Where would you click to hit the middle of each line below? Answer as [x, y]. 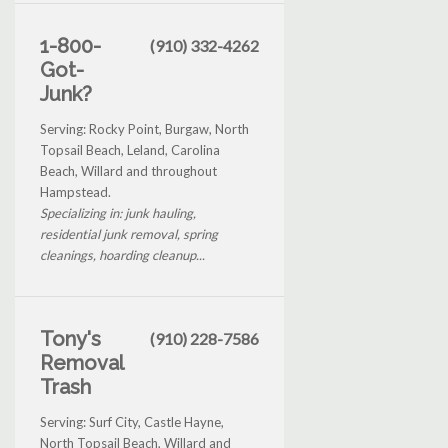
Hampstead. [75, 191]
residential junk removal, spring [129, 233]
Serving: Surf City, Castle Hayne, [132, 421]
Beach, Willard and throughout [128, 170]
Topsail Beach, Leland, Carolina [130, 149]
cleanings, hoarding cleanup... [122, 254]
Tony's [70, 338]
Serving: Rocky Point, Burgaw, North [144, 128]
